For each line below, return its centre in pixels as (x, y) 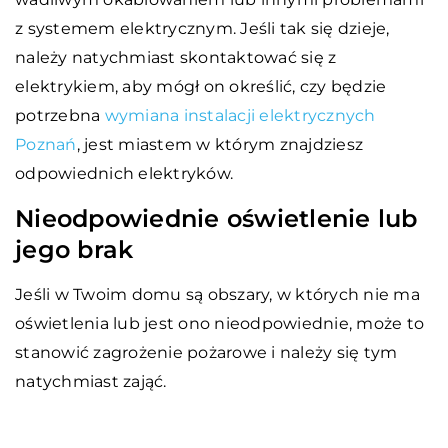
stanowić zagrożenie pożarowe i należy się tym (206, 352)
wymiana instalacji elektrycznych (240, 115)
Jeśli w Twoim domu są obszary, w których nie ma (217, 294)
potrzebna (60, 115)
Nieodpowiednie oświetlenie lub (216, 218)
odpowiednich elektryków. (124, 173)
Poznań (46, 144)
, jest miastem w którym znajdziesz (219, 144)
